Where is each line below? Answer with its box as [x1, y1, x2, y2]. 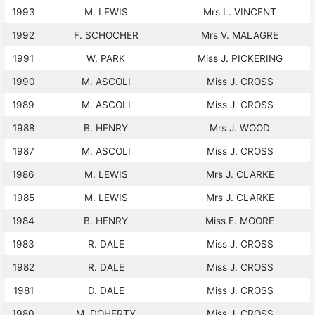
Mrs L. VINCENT [203, 6, 277, 18]
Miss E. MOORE [205, 214, 275, 226]
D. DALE [87, 284, 124, 296]
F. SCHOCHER [73, 29, 139, 41]
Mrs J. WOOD [210, 122, 271, 134]
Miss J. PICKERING [197, 52, 283, 64]
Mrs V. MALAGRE [201, 29, 279, 41]
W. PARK [86, 52, 126, 64]
